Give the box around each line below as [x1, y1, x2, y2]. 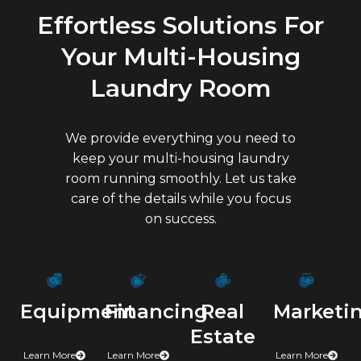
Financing [104, 300, 208, 324]
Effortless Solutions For [37, 10, 324, 41]
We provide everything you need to [65, 131, 296, 147]
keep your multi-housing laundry [72, 151, 289, 167]
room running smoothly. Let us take [64, 171, 297, 187]
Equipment [20, 300, 135, 324]
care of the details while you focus [70, 191, 291, 207]
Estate [189, 325, 255, 349]
